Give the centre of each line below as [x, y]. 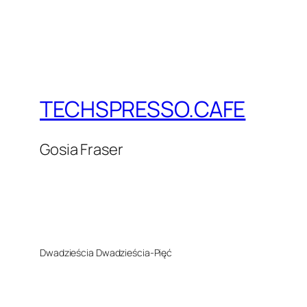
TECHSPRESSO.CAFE [143, 109]
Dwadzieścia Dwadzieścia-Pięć [106, 253]
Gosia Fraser [82, 150]
